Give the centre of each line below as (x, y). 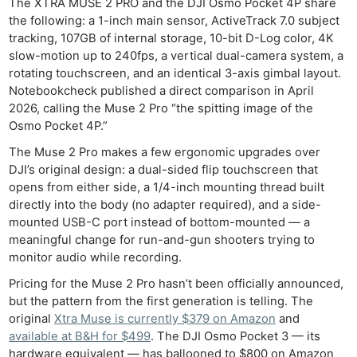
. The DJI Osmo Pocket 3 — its (236, 337)
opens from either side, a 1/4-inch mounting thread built (167, 187)
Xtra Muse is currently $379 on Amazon (165, 319)
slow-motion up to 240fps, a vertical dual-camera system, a (177, 55)
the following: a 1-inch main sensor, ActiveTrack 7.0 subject (175, 20)
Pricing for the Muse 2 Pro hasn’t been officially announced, (177, 284)
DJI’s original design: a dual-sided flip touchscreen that (164, 169)
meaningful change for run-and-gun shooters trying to (162, 239)
